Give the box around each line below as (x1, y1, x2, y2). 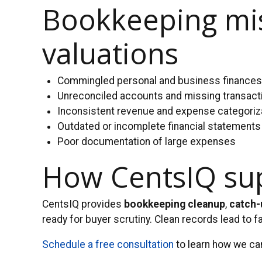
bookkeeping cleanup (124, 198, 225, 210)
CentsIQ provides (42, 198, 124, 210)
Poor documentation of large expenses (57, 136, 236, 148)
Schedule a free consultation (42, 239, 174, 251)
